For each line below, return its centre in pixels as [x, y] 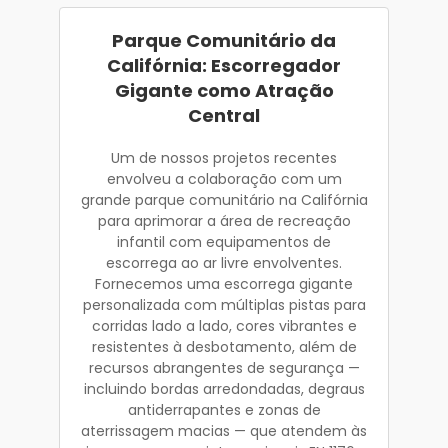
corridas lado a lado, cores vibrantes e [224, 325]
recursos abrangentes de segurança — [224, 367]
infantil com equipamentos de [224, 241]
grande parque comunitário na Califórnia [224, 199]
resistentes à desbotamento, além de [224, 346]
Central [224, 115]
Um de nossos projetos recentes [224, 157]
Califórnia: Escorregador [224, 65]
